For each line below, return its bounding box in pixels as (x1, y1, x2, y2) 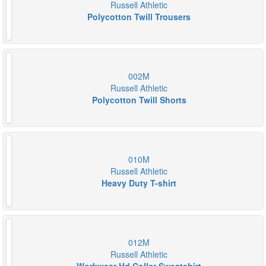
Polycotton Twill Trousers (87, 11, 191, 23)
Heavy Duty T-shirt (102, 177, 176, 189)
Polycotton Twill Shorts (91, 94, 186, 106)
